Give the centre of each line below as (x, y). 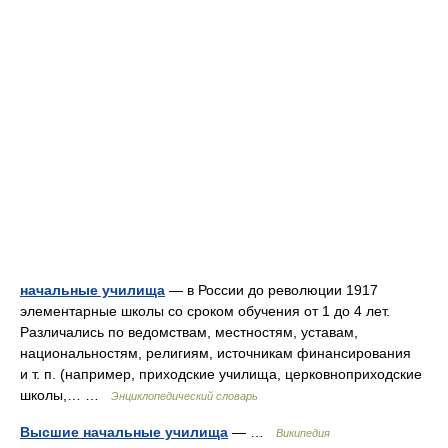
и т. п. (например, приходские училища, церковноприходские (221, 374)
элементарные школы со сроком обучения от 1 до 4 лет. (205, 311)
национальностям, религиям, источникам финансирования (215, 353)
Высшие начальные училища (124, 432)
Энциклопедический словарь (184, 396)
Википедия (303, 433)
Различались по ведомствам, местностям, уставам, (189, 332)
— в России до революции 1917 (271, 290)
